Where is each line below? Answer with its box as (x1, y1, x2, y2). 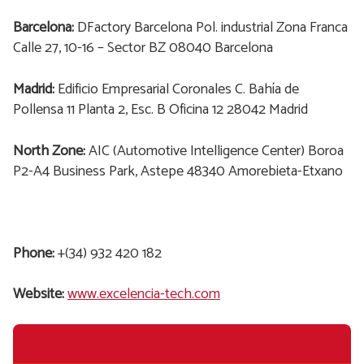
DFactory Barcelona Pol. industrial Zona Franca (77, 15, 348, 41)
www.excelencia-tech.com (67, 281, 220, 306)
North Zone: (13, 139, 89, 164)
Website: (13, 281, 64, 306)
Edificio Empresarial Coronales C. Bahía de (58, 77, 299, 102)
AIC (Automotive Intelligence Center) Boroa (89, 139, 344, 164)
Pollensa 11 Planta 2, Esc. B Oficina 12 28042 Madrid (13, 97, 308, 123)
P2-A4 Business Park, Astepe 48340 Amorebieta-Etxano (13, 159, 343, 184)
